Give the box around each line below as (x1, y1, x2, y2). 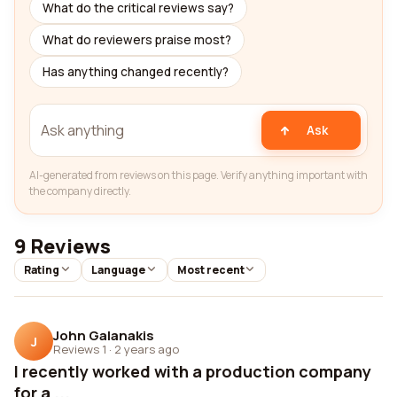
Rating (24, 262, 59, 277)
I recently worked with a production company (14, 361, 371, 382)
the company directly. (29, 183, 131, 198)
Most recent (176, 262, 245, 277)
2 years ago (114, 340, 179, 357)
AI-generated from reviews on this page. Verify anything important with (29, 167, 368, 183)
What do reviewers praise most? (43, 32, 231, 48)
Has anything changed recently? (43, 64, 229, 80)
